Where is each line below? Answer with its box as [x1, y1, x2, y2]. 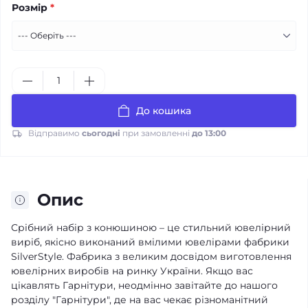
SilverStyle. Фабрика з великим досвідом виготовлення [11, 250, 291, 263]
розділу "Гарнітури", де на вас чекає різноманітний [11, 294, 268, 306]
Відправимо [28, 128, 82, 138]
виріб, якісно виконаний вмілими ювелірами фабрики [11, 236, 289, 248]
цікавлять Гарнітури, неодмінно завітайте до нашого [11, 279, 278, 291]
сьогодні [82, 128, 120, 138]
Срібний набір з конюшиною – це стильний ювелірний [11, 221, 291, 234]
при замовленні [120, 128, 192, 138]
